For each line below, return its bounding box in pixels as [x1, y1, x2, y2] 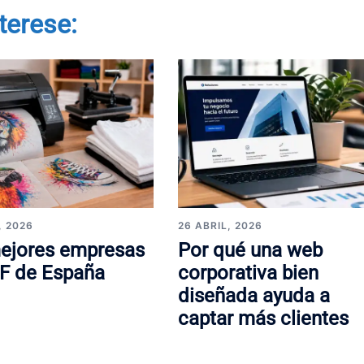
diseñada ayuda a [177, 284, 330, 308]
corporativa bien [177, 262, 318, 285]
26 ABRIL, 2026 [177, 219, 262, 232]
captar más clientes [177, 307, 349, 331]
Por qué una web [177, 239, 323, 262]
